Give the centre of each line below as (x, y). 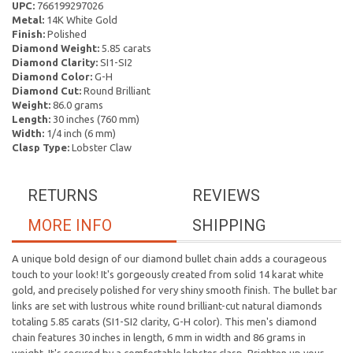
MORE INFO (70, 225)
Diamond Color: (52, 76)
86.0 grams (77, 105)
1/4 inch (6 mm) (80, 133)
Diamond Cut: (46, 91)
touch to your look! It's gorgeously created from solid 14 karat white (168, 274)
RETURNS (63, 195)
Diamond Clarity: (55, 62)
